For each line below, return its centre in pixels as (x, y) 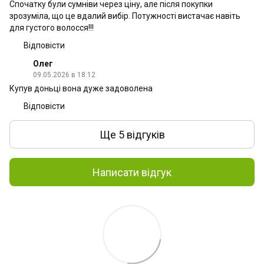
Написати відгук (132, 172)
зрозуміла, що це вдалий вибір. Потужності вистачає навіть (125, 16)
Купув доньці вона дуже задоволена (81, 88)
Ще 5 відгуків (132, 134)
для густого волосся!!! (52, 28)
